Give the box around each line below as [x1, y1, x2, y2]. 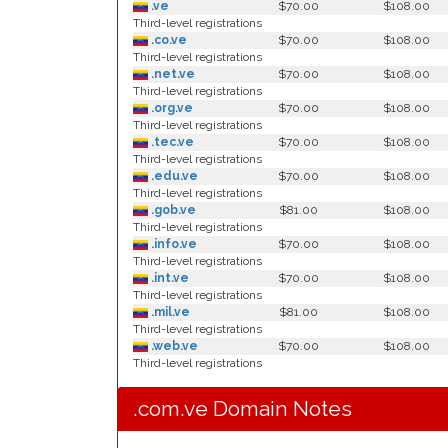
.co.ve [148, 33, 187, 47]
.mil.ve [148, 305, 190, 319]
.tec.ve [148, 135, 194, 149]
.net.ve [148, 67, 195, 81]
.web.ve [148, 339, 198, 353]
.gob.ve [148, 203, 196, 217]
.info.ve [148, 237, 197, 251]
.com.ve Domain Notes [133, 396, 352, 421]
